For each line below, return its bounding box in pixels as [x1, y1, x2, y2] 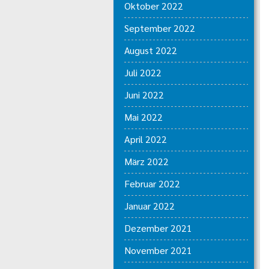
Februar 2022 [124, 177, 180, 190]
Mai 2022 [124, 110, 163, 123]
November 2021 [124, 244, 192, 256]
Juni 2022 [124, 88, 164, 101]
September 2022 [124, 22, 195, 34]
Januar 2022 [124, 199, 175, 212]
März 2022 [124, 155, 169, 168]
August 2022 [124, 44, 177, 56]
